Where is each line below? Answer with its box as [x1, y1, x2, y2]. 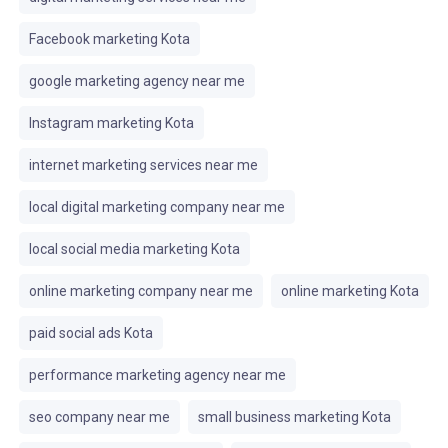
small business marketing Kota [197, 409, 391, 425]
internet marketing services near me [28, 157, 258, 173]
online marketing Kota [280, 283, 419, 299]
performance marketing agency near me [28, 367, 286, 383]
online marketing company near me [28, 283, 253, 299]
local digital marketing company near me [28, 199, 285, 215]
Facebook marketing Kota [28, 31, 190, 47]
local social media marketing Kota [28, 241, 240, 257]
